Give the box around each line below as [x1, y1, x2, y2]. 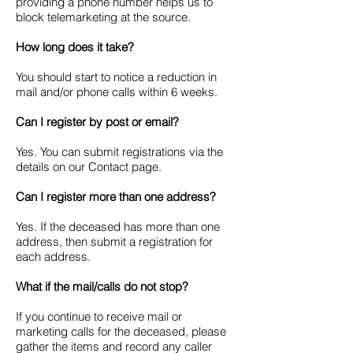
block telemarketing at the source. [16, 9, 191, 24]
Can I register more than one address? [16, 189, 216, 204]
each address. [16, 249, 91, 264]
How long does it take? [16, 39, 134, 54]
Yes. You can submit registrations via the [16, 144, 223, 159]
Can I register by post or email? [16, 114, 179, 129]
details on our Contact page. [16, 159, 162, 174]
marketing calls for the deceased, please [16, 324, 226, 339]
